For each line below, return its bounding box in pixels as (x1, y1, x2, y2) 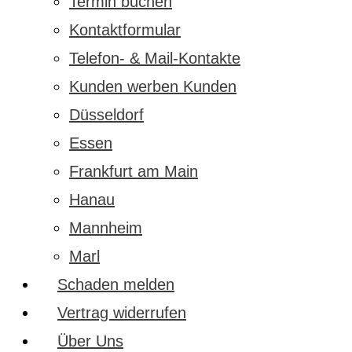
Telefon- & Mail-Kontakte (69, 49, 240, 67)
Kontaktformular (69, 21, 181, 38)
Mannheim (69, 219, 142, 236)
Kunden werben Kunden (69, 78, 236, 95)
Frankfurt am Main (69, 163, 198, 180)
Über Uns (57, 332, 123, 350)
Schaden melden (57, 276, 174, 293)
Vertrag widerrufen (57, 304, 186, 321)
